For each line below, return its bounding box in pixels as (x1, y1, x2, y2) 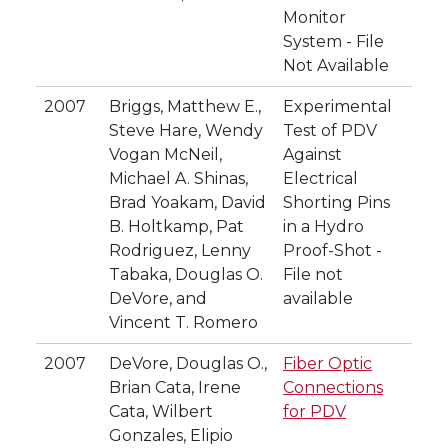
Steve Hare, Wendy (109, 120, 263, 140)
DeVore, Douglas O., (109, 353, 267, 373)
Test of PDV (283, 120, 377, 140)
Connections (283, 377, 383, 397)
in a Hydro (283, 216, 364, 236)
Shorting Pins (283, 192, 390, 212)
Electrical (283, 168, 358, 188)
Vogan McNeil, (109, 144, 222, 164)
